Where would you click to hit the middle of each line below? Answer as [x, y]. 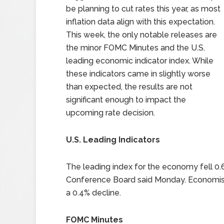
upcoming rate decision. [110, 113]
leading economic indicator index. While [140, 61]
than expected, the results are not [129, 87]
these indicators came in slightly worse [138, 74]
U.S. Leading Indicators [113, 140]
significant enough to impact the [126, 100]
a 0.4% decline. [93, 193]
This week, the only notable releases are [141, 35]
